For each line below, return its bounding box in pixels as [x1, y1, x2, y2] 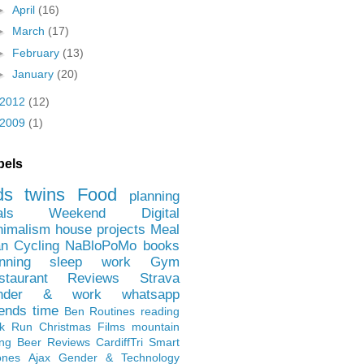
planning [128, 188, 180, 204]
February [12, 45, 63, 59]
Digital [141, 205, 180, 221]
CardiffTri [95, 335, 143, 349]
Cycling [13, 237, 59, 253]
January [12, 67, 58, 81]
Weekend [49, 205, 106, 221]
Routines [89, 304, 136, 318]
